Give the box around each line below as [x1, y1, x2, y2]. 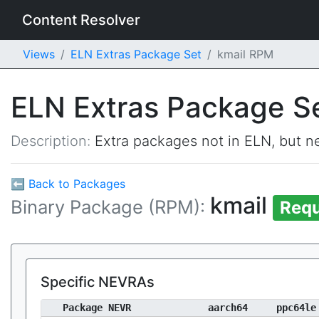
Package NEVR [63, 302, 131, 313]
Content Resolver [22, 11, 140, 28]
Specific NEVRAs [41, 273, 155, 291]
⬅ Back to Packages [11, 177, 125, 191]
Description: [11, 132, 95, 150]
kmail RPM [217, 47, 273, 61]
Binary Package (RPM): [11, 196, 210, 218]
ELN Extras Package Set [70, 47, 202, 61]
